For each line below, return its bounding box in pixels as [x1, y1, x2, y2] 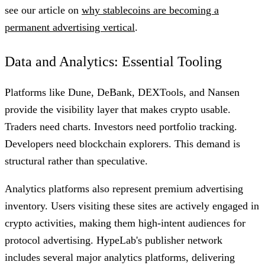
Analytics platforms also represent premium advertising [5, 182, 243, 195]
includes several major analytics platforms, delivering [5, 251, 235, 263]
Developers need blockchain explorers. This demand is [5, 137, 240, 150]
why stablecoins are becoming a [82, 4, 219, 16]
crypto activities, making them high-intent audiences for [5, 216, 245, 229]
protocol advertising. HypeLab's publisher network [5, 234, 222, 246]
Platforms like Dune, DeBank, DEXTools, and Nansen [5, 86, 240, 98]
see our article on [5, 4, 82, 16]
